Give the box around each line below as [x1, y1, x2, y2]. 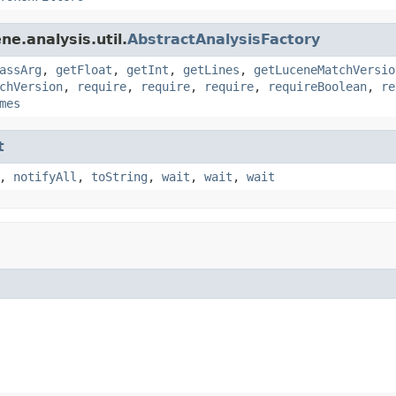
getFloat [56, 62, 112, 77]
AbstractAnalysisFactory [127, 30, 320, 48]
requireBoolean [268, 79, 367, 94]
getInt [126, 62, 169, 77]
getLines [183, 62, 240, 77]
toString [91, 169, 148, 184]
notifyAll [13, 169, 77, 184]
